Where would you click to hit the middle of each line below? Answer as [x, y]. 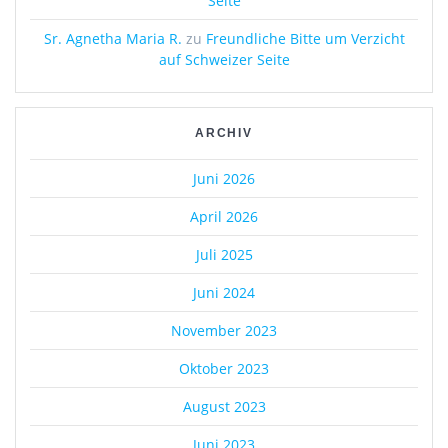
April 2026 [224, 217]
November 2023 [224, 331]
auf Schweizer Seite [224, 60]
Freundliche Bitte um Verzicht [305, 39]
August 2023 [224, 407]
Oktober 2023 [224, 369]
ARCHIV [224, 133]
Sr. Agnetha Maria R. [112, 39]
